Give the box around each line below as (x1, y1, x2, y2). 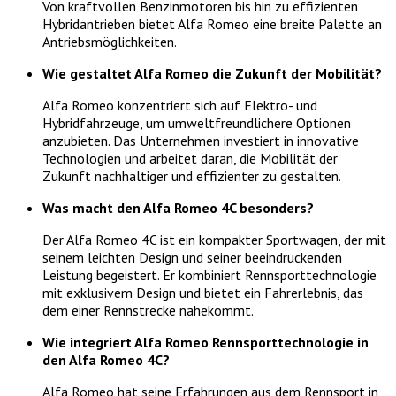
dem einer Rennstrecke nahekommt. (42, 301, 254, 319)
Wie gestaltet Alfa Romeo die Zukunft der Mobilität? (42, 64, 382, 82)
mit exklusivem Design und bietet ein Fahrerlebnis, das (42, 283, 363, 301)
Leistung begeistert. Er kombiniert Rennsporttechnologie (42, 265, 377, 284)
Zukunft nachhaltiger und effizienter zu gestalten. (42, 166, 341, 185)
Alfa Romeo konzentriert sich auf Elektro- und (42, 95, 317, 114)
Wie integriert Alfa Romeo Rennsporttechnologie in (42, 332, 369, 351)
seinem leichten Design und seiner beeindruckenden (42, 247, 342, 266)
